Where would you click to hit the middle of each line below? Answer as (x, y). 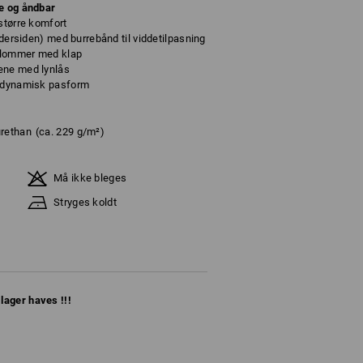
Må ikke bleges (90, 178)
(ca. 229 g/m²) (70, 132)
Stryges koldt (85, 202)
